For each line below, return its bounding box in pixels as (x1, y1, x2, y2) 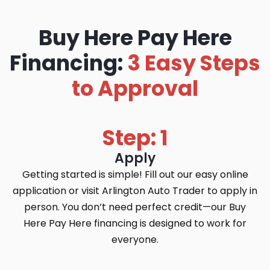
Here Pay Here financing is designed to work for (24, 216, 246, 231)
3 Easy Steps (127, 48, 260, 78)
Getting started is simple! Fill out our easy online (22, 168, 248, 182)
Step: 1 (102, 123, 168, 153)
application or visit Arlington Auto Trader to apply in (13, 184, 257, 198)
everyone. (111, 233, 159, 247)
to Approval (72, 74, 198, 104)
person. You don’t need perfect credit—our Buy (24, 200, 246, 215)
